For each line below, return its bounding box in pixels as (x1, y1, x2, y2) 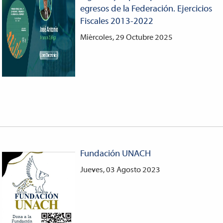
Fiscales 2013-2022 (80, 16, 153, 26)
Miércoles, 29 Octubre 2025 (80, 33, 173, 42)
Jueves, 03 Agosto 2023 (80, 166, 160, 174)
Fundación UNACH (80, 149, 151, 159)
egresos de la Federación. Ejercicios (80, 4, 212, 14)
